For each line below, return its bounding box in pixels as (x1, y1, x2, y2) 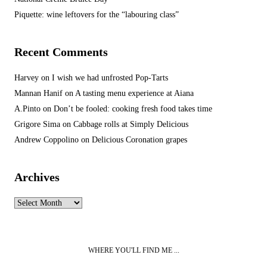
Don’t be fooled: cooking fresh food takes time (54, 104, 212, 113)
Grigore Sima (14, 120, 60, 129)
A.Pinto (14, 104, 41, 113)
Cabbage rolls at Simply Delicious (73, 120, 188, 129)
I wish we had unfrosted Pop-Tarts (52, 73, 168, 82)
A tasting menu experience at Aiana (75, 89, 194, 98)
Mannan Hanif (14, 89, 63, 98)
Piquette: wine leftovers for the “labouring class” (14, 10, 179, 19)
